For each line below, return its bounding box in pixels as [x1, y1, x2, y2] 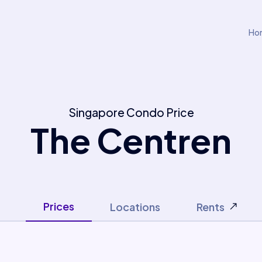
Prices [43, 199, 74, 213]
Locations [109, 200, 160, 213]
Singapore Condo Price [68, 105, 194, 119]
